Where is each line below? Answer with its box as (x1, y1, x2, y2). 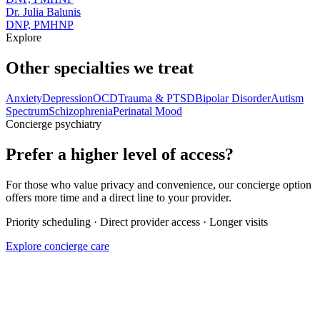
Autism (271, 91, 304, 104)
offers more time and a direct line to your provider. (6, 191, 231, 204)
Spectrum (6, 104, 49, 117)
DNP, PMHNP (6, 18, 74, 31)
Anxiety (6, 91, 42, 104)
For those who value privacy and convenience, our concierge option (6, 178, 311, 191)
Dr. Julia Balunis (6, 5, 81, 18)
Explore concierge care (6, 239, 109, 252)
